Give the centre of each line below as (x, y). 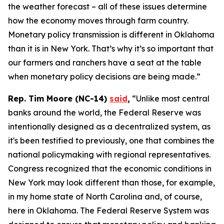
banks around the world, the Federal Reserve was (104, 112)
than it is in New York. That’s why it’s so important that (111, 48)
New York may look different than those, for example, (111, 182)
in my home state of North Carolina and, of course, (105, 196)
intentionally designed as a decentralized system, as (109, 126)
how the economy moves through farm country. (98, 20)
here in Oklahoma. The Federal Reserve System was (108, 210)
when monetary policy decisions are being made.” (104, 76)
